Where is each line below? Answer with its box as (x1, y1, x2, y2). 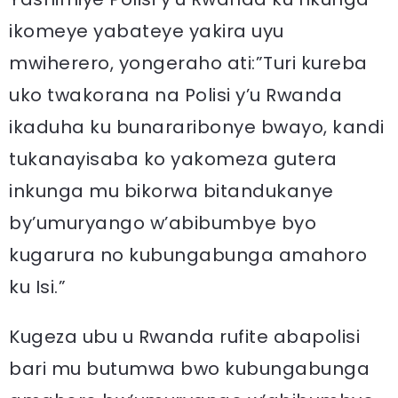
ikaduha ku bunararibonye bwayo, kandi (9, 115, 385, 139)
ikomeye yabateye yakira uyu (9, 19, 284, 44)
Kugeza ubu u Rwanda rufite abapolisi (9, 324, 360, 349)
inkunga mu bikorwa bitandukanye (9, 179, 334, 203)
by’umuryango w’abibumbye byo (9, 211, 316, 235)
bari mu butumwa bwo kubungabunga (9, 356, 370, 381)
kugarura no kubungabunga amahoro (9, 243, 367, 267)
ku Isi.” (9, 275, 66, 299)
